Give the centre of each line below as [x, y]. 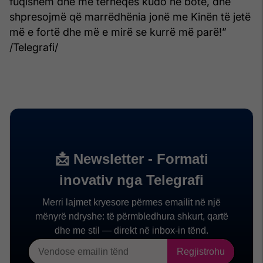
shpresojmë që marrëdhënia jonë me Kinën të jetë [130, 16]
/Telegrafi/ [34, 47]
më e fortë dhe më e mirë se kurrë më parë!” [118, 32]
